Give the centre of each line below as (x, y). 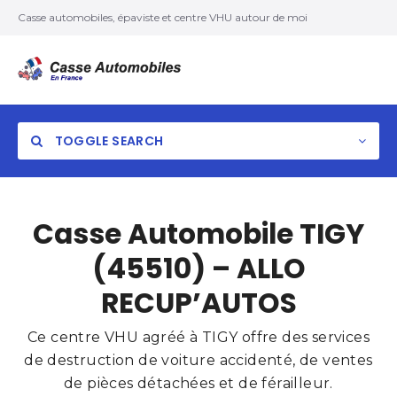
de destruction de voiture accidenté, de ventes (198, 360)
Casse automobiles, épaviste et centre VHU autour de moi (163, 17)
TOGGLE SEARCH (108, 141)
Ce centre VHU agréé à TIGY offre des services (198, 337)
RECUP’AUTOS (198, 303)
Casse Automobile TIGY (198, 234)
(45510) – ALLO (198, 269)
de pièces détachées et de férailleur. (198, 383)
